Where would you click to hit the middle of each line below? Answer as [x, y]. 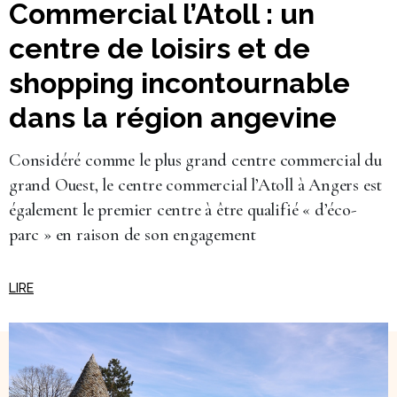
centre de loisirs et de [160, 48]
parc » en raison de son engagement [133, 234]
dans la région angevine [173, 117]
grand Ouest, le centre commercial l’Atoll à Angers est [196, 185]
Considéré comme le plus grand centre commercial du [195, 160]
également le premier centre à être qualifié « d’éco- [183, 210]
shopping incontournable [179, 82]
